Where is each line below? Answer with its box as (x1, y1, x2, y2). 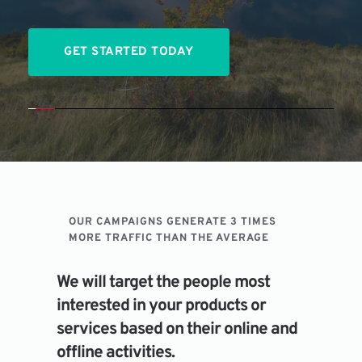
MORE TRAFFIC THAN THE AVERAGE (69, 232, 270, 246)
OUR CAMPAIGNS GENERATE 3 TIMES (69, 216, 277, 229)
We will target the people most (57, 271, 271, 294)
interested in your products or (57, 295, 267, 318)
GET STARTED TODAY (64, 44, 194, 61)
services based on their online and (57, 318, 298, 341)
